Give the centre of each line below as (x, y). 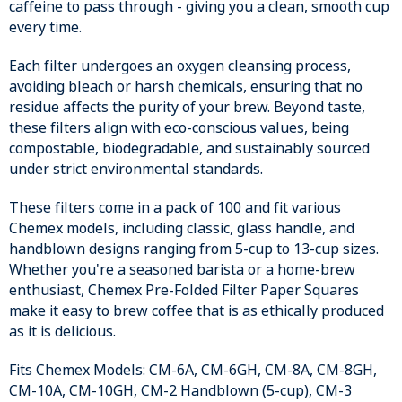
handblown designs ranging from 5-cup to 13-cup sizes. (194, 249)
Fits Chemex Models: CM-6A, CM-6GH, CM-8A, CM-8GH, (193, 370)
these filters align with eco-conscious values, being (179, 127)
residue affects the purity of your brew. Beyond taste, (187, 107)
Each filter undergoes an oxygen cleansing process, (180, 66)
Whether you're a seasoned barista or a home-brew (182, 269)
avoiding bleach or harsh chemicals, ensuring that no (186, 86)
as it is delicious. (62, 331)
